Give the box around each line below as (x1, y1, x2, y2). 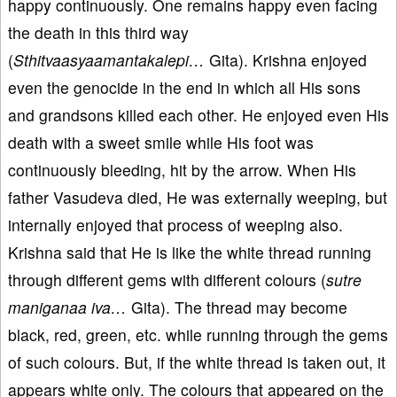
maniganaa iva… (8, 295, 127, 318)
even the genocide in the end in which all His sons (8, 75, 361, 98)
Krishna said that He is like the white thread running (8, 240, 371, 263)
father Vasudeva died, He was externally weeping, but (8, 185, 387, 208)
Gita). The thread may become (127, 295, 347, 318)
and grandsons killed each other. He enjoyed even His (8, 103, 389, 126)
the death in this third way (8, 20, 189, 43)
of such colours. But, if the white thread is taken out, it (8, 350, 385, 373)
